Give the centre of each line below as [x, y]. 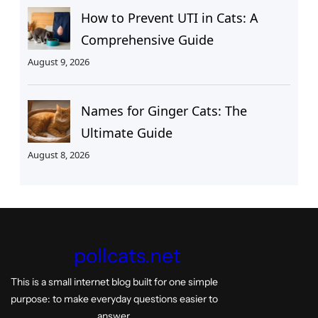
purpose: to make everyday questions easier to [115, 299]
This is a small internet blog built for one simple [115, 282]
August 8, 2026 [58, 155]
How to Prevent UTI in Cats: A [169, 18]
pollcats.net [127, 256]
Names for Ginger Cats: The [164, 111]
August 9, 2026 [58, 62]
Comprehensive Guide [147, 40]
